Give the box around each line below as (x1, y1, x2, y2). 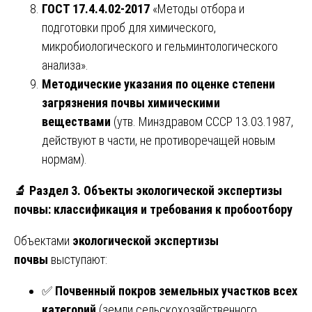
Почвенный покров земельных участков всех (55, 283, 297, 298)
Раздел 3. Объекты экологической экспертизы (26, 182, 282, 198)
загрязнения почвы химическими (42, 95, 220, 110)
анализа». (42, 57, 88, 72)
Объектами (14, 233, 72, 248)
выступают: (48, 251, 107, 267)
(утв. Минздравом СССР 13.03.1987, (111, 114, 293, 129)
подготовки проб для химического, (42, 19, 216, 35)
